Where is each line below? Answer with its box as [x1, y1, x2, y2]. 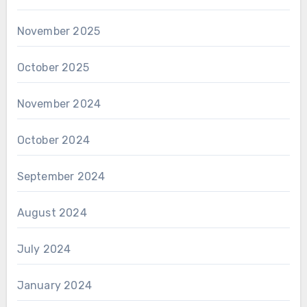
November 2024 [16, 97, 101, 110]
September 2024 [16, 169, 106, 183]
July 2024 [16, 242, 71, 256]
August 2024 [16, 206, 87, 219]
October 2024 [16, 133, 90, 147]
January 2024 [16, 278, 92, 292]
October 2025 [16, 60, 89, 74]
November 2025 [16, 24, 101, 38]
